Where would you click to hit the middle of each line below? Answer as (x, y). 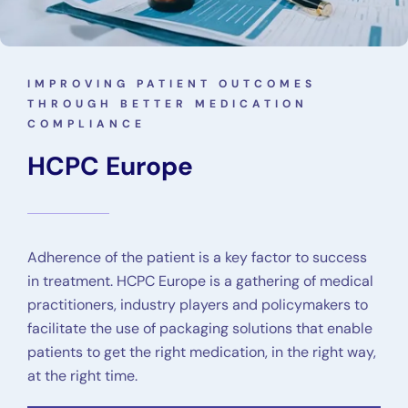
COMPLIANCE (87, 123)
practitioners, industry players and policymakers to (198, 304)
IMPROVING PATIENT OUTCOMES (172, 83)
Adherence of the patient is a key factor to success (197, 257)
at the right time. (82, 375)
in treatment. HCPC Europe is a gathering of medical (200, 280)
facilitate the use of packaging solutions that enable (200, 328)
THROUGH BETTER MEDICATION (168, 103)
